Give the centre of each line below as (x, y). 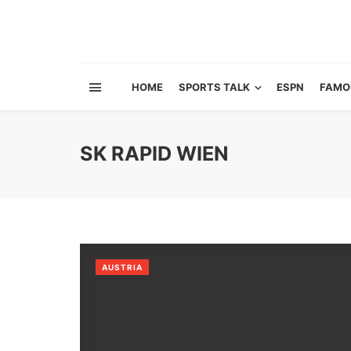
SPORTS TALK (214, 87)
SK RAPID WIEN (154, 154)
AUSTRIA (122, 267)
